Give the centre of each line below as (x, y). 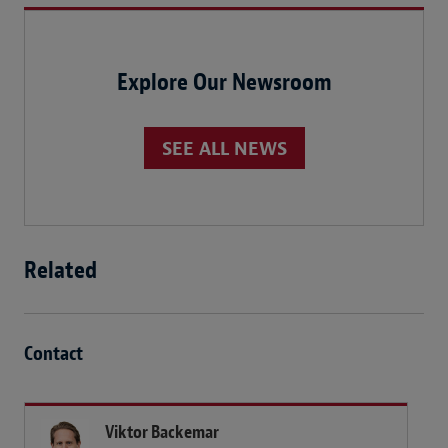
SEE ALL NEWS (224, 149)
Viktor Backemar (162, 432)
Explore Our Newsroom (224, 82)
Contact (53, 353)
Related (60, 269)
